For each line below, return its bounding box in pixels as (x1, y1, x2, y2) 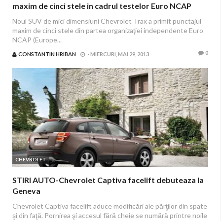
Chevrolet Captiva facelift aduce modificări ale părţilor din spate (12, 202, 207, 210)
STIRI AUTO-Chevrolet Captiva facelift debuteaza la (12, 175, 204, 184)
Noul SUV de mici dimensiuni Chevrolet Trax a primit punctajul (12, 17, 201, 25)
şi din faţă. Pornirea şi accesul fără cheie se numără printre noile (12, 211, 207, 220)
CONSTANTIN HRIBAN (18, 51, 76, 57)
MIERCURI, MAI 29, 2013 (90, 51, 149, 57)
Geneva (12, 186, 40, 195)
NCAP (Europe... (12, 36, 62, 44)
